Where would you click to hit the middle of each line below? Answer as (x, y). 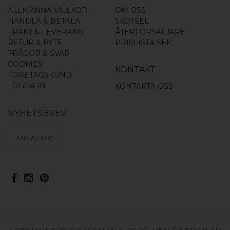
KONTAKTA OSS (144, 87)
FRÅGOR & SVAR (39, 54)
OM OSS (130, 11)
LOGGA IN (27, 86)
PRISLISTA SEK (143, 43)
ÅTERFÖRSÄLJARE (150, 32)
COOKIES (25, 64)
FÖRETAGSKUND (40, 75)
